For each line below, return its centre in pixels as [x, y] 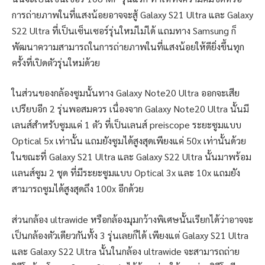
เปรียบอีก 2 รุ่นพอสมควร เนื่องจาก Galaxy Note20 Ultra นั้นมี [130, 109]
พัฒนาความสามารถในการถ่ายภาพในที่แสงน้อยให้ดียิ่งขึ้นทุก [128, 46]
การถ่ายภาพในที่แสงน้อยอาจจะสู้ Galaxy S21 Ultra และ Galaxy [132, 14]
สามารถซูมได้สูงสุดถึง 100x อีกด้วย [78, 189]
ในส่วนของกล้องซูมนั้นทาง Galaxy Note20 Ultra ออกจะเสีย [126, 93]
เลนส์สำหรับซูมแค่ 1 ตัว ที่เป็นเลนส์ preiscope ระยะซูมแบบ [127, 125]
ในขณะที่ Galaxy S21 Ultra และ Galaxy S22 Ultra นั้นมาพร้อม [132, 157]
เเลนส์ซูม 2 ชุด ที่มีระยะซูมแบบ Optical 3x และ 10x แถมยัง [126, 173]
